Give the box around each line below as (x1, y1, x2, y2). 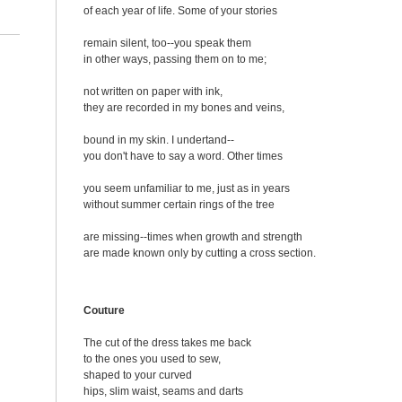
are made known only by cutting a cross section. (83, 247, 316, 259)
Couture (83, 304, 125, 317)
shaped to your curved (83, 369, 192, 381)
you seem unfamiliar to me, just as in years (83, 182, 290, 195)
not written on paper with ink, (83, 85, 223, 98)
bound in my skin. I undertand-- (83, 134, 234, 146)
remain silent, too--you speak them (83, 37, 251, 49)
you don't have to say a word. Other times (83, 150, 283, 162)
